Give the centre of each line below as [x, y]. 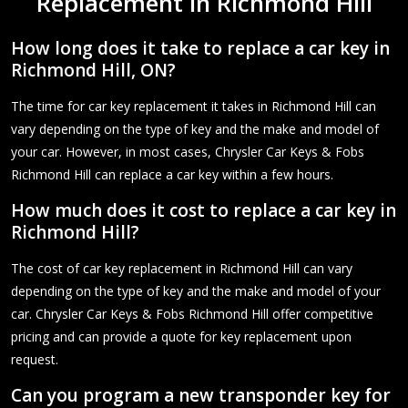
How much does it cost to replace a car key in [204, 210]
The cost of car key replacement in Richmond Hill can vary [182, 268]
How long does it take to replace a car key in [200, 48]
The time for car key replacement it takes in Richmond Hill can [194, 106]
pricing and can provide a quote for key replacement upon [181, 336]
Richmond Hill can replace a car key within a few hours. [172, 174]
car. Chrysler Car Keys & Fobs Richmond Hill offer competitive [192, 313]
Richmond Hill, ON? [93, 70]
